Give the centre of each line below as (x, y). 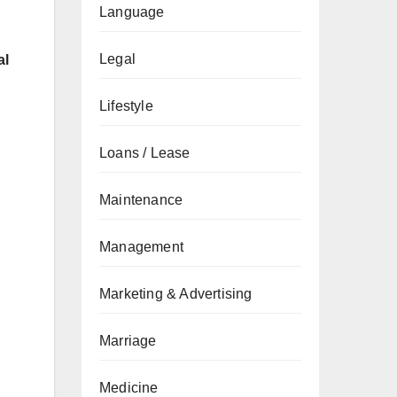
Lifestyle (126, 106)
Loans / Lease (145, 153)
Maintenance (141, 200)
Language (132, 12)
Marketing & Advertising (176, 294)
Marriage (128, 341)
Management (141, 247)
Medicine (129, 388)
